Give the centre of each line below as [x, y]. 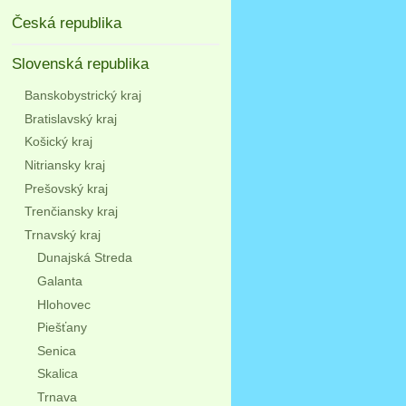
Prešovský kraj [66, 188]
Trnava [57, 396]
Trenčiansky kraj [71, 212]
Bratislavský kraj [70, 118]
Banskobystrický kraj [82, 96]
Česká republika [66, 24]
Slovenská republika [80, 64]
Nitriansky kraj [64, 164]
